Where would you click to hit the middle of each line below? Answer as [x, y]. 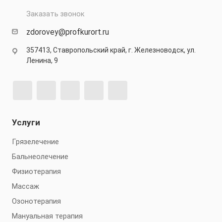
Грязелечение [35, 142]
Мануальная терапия [47, 216]
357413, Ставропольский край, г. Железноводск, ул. [111, 50]
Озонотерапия [36, 201]
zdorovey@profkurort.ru [68, 32]
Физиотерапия [36, 171]
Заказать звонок [55, 14]
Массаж [26, 186]
